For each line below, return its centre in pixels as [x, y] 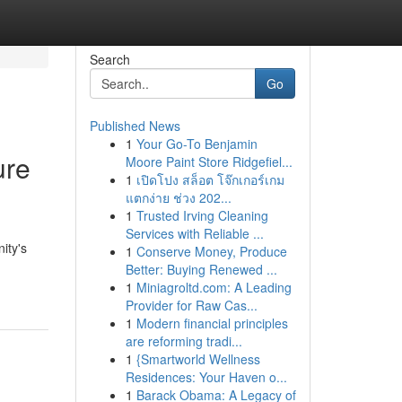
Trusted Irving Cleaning [202, 215]
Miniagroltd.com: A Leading [214, 287]
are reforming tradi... [184, 341]
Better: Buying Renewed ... [201, 269]
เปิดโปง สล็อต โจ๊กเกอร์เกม [210, 179]
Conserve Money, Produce [211, 251]
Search [109, 59]
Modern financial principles [212, 323]
